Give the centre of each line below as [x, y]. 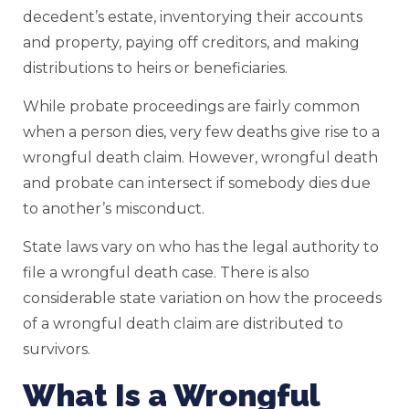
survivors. [57, 350]
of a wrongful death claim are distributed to [183, 324]
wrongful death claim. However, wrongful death [200, 158]
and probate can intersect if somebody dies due [197, 184]
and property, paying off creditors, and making [191, 42]
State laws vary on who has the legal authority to [201, 247]
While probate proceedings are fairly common [191, 107]
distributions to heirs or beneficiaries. [159, 68]
